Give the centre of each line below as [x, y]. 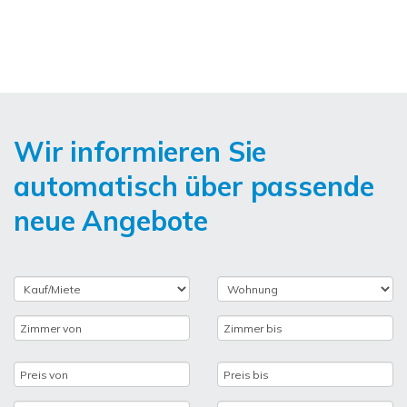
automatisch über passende [194, 186]
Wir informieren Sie [140, 152]
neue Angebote [111, 221]
